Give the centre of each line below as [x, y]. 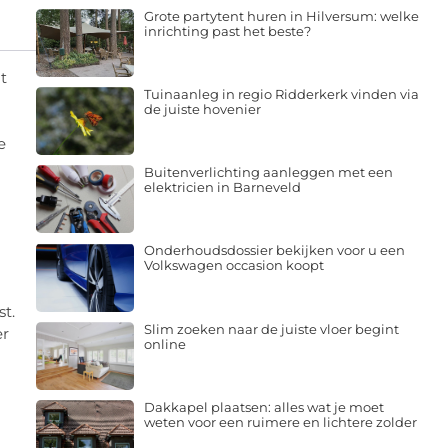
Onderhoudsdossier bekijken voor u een [274, 246]
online [164, 339]
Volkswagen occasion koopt [233, 261]
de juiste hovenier [202, 104]
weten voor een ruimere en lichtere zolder [280, 417]
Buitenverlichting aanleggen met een [268, 168]
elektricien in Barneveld [222, 183]
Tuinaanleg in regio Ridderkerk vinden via [281, 89]
